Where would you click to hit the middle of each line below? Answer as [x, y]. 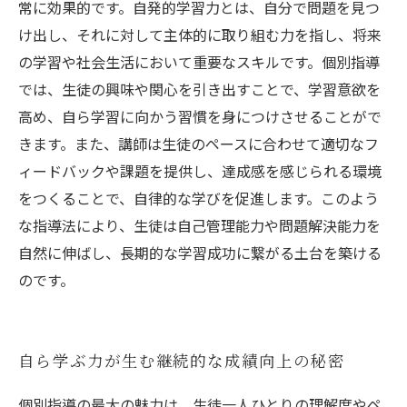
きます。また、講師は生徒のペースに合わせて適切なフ [199, 144]
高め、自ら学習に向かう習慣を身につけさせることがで [200, 116]
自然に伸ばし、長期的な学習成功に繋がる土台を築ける [200, 253]
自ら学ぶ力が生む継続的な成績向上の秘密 [182, 362]
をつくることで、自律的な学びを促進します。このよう [199, 198]
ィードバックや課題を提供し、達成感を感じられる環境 [200, 171]
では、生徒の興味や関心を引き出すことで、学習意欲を [199, 89]
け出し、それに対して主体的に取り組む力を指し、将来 [200, 35]
